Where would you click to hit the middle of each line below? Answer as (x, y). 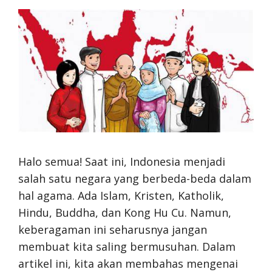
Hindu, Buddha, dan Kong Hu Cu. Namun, (125, 212)
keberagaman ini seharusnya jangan (113, 229)
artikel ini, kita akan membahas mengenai (128, 263)
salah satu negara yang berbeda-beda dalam (135, 178)
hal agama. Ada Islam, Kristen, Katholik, (121, 195)
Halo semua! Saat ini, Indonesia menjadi (122, 161)
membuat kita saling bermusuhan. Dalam (127, 246)
